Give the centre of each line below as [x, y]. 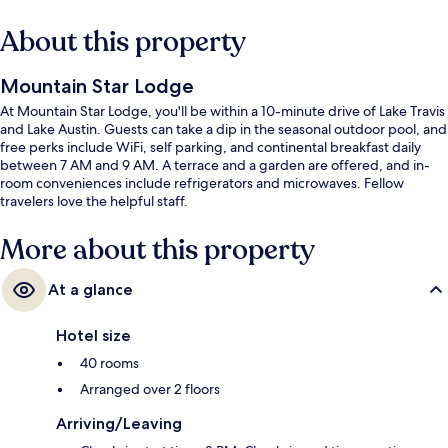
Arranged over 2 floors [150, 389]
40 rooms [109, 363]
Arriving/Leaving [119, 424]
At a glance [90, 290]
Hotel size [93, 336]
